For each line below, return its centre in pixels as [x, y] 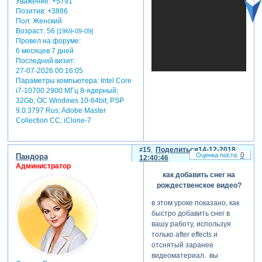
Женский [46, 21]
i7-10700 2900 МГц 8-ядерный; [67, 90]
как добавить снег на [199, 175]
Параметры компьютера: [57, 80]
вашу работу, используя [191, 224]
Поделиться [177, 150]
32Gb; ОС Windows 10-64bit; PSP [70, 100]
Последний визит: [45, 61]
